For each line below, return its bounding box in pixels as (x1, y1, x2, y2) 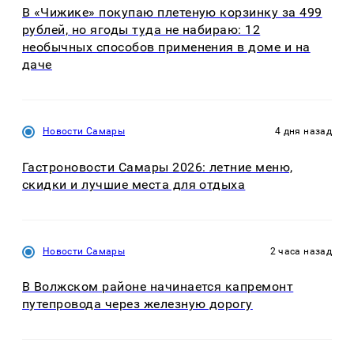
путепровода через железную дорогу (22, 296, 253, 312)
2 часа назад (269, 245, 332, 257)
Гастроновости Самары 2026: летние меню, (22, 159, 293, 175)
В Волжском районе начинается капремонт (22, 279, 294, 295)
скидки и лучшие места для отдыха (22, 176, 246, 192)
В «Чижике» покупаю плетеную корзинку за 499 (22, 5, 322, 21)
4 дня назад (275, 126, 332, 137)
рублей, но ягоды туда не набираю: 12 (22, 22, 261, 38)
